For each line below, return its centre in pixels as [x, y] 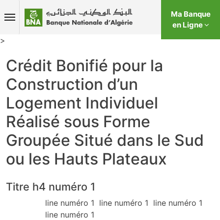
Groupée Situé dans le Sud [105, 140]
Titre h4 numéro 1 [51, 187]
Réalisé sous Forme [78, 122]
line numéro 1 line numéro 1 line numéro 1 [125, 203]
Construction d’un [72, 84]
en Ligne [188, 25]
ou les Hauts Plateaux [86, 159]
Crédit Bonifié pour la [84, 66]
